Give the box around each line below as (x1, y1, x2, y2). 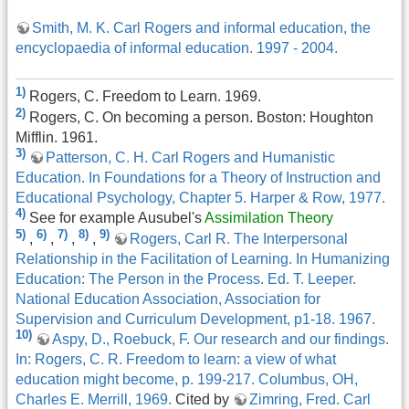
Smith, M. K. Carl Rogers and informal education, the (32, 19, 371, 36)
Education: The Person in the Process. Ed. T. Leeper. (16, 270, 356, 287)
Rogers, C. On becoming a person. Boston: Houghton (29, 109, 373, 125)
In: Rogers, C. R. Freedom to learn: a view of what (16, 351, 336, 368)
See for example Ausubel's (29, 210, 204, 226)
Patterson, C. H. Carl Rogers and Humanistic (46, 150, 335, 166)
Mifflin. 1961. (16, 129, 98, 145)
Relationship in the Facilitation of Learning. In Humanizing (16, 250, 390, 267)
